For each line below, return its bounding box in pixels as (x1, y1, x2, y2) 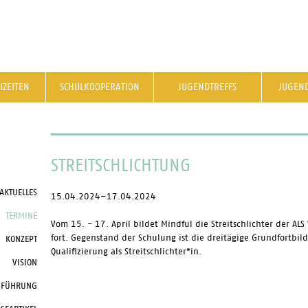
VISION (12, 258, 37, 267)
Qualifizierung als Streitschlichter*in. (51, 247, 201, 256)
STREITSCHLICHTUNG (51, 157, 190, 175)
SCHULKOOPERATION (60, 82, 140, 92)
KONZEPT (5, 235, 37, 244)
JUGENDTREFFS (178, 82, 237, 92)
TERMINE (5, 212, 37, 221)
